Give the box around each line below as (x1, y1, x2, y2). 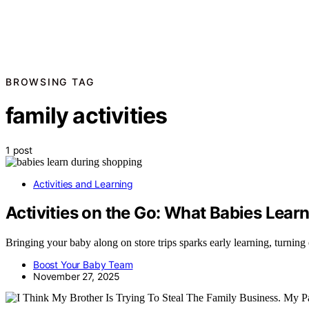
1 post (6, 143, 32, 156)
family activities (6, 102, 168, 130)
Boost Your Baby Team (33, 259, 133, 271)
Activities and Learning (33, 177, 133, 190)
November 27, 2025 (33, 270, 121, 283)
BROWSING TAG (6, 75, 94, 88)
